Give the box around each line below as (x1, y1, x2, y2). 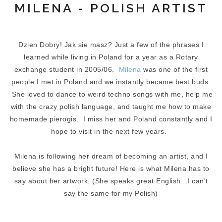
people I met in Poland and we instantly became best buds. (11, 78, 211, 86)
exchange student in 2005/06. (14, 65, 119, 73)
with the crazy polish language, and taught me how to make (10, 103, 212, 111)
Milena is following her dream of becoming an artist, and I (14, 152, 208, 160)
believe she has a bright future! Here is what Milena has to (12, 165, 210, 172)
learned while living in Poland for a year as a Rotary (24, 53, 198, 61)
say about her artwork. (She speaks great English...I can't (14, 177, 208, 185)
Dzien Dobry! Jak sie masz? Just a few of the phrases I (18, 41, 204, 49)
